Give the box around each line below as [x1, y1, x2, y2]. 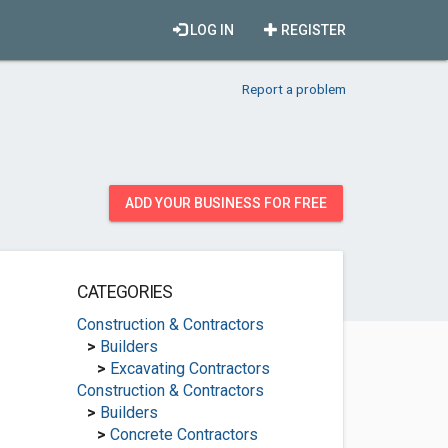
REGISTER [278, 22, 346, 38]
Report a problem [242, 81, 346, 97]
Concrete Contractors [109, 425, 258, 444]
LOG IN [187, 22, 234, 38]
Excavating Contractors [109, 359, 270, 378]
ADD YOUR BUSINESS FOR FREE [125, 195, 327, 211]
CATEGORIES [76, 282, 173, 302]
